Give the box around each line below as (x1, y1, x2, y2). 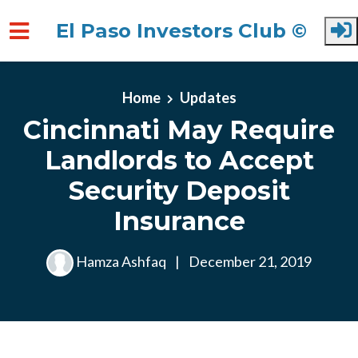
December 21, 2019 (186, 252, 312, 270)
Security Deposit (68, 175, 290, 206)
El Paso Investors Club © (56, 18, 307, 42)
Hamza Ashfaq (74, 252, 169, 270)
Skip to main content (12, 75, 138, 93)
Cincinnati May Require (23, 114, 335, 145)
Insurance (113, 205, 245, 237)
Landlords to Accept (44, 145, 314, 176)
